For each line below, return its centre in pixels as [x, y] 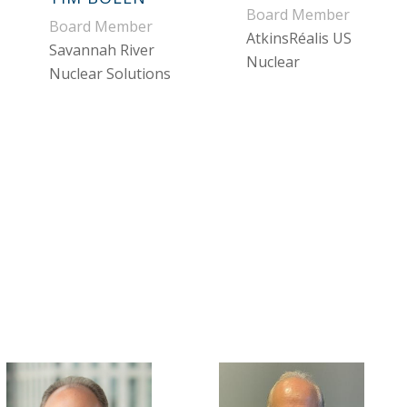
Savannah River [101, 50]
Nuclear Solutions [109, 73]
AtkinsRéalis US [299, 38]
